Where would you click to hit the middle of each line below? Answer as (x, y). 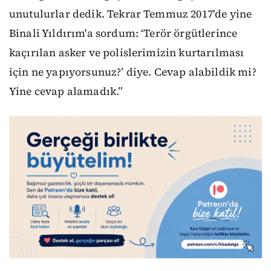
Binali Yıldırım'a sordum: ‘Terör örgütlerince (123, 34)
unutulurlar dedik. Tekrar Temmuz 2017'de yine (131, 14)
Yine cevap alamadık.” (66, 92)
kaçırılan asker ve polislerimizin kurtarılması (127, 53)
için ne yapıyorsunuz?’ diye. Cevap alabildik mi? (133, 72)
